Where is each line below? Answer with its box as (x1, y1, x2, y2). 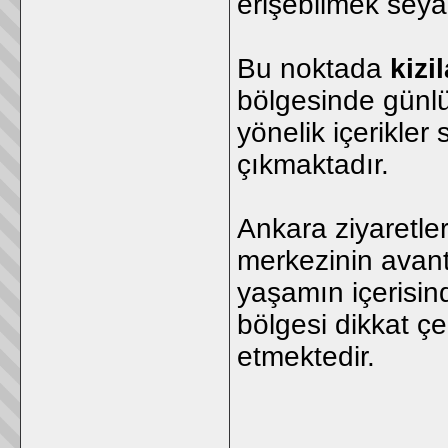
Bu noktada (237, 53, 390, 84)
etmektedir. (237, 341, 375, 372)
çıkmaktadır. (237, 149, 389, 180)
